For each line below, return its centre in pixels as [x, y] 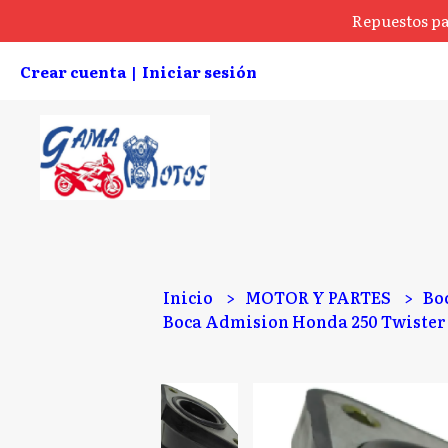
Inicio [190, 297]
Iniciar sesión [199, 71]
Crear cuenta [73, 71]
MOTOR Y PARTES [320, 297]
